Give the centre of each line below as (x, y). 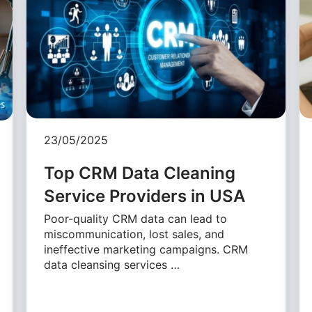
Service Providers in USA (145, 196)
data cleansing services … (112, 265)
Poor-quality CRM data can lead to (136, 219)
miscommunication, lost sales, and (134, 234)
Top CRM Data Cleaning (140, 173)
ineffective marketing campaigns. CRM (146, 250)
